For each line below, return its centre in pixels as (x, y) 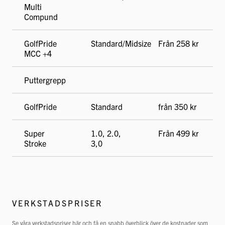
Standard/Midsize (121, 43)
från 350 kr (177, 106)
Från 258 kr (178, 43)
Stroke (35, 143)
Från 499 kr (178, 133)
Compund (41, 17)
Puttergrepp (45, 80)
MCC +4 (38, 53)
